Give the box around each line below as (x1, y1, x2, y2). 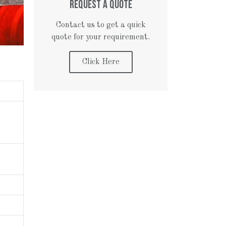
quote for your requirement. (51, 33, 150, 42)
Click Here (82, 58, 120, 67)
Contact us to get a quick (55, 21, 146, 30)
